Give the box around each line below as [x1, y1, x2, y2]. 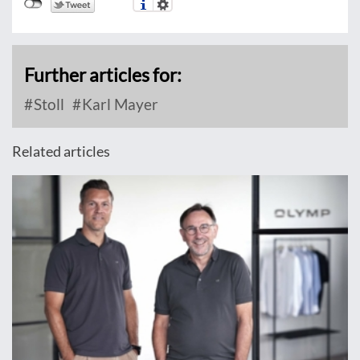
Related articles [12, 142, 110, 161]
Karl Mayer [79, 95, 158, 114]
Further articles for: [24, 63, 182, 87]
